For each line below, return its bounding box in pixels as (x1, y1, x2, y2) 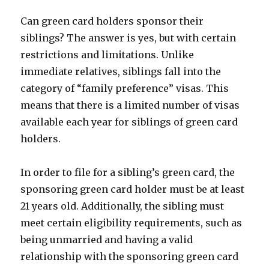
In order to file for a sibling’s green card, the (20, 166, 235, 178)
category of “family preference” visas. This (20, 82, 229, 94)
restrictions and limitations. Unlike (20, 49, 195, 61)
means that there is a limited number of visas (20, 99, 240, 111)
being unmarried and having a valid (20, 234, 193, 246)
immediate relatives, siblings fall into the (20, 65, 222, 77)
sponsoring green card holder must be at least (20, 183, 245, 195)
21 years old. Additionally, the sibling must (20, 200, 225, 212)
